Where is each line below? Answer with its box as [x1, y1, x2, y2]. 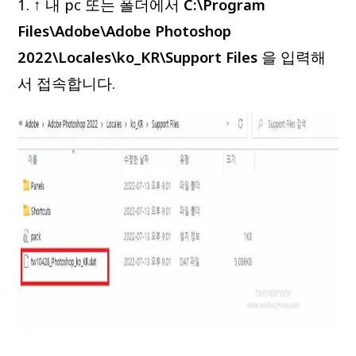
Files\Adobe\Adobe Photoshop [17, 21, 232, 41]
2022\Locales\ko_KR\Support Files [17, 47, 258, 67]
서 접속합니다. [17, 73, 116, 93]
